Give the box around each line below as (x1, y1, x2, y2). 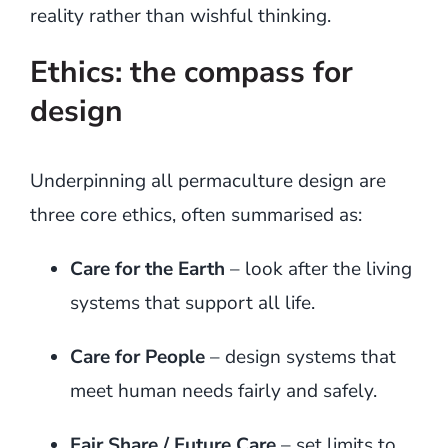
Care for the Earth (69, 255, 225, 282)
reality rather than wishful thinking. (29, 2, 331, 29)
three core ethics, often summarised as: (29, 201, 362, 228)
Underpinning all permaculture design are (29, 167, 386, 194)
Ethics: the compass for (29, 51, 353, 93)
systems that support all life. (69, 289, 315, 316)
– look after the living (224, 255, 412, 282)
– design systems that (204, 343, 396, 370)
